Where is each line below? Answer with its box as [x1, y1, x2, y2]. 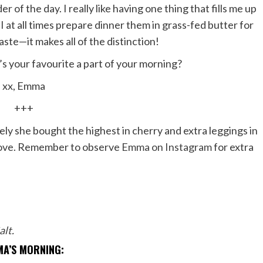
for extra [212, 140, 254, 153]
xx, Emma [2, 79, 45, 92]
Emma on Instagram [122, 140, 212, 153]
